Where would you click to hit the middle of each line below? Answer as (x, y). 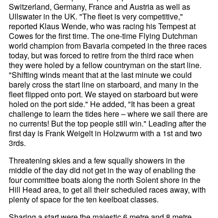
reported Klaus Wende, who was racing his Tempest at (102, 26)
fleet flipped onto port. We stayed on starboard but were (104, 94)
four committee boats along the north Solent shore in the (105, 180)
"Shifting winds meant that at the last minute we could (100, 74)
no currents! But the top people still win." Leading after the (108, 123)
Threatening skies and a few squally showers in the (97, 160)
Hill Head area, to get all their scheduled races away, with (108, 189)
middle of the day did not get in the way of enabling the (102, 170)
